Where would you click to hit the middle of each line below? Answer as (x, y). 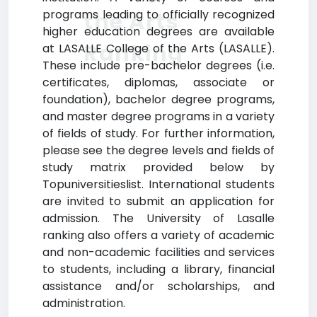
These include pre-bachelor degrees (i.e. (158, 65)
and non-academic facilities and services (158, 252)
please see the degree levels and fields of (158, 150)
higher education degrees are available (158, 31)
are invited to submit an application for (158, 201)
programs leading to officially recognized (158, 15)
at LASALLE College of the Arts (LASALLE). (158, 48)
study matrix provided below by (158, 167)
